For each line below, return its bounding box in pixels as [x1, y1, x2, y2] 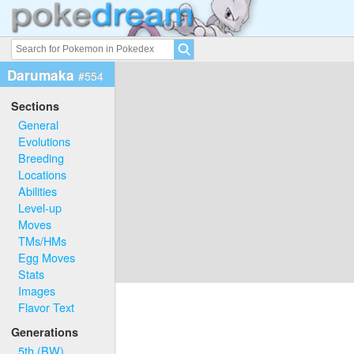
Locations [18, 165, 67, 183]
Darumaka [6, 65, 78, 85]
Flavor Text [18, 298, 75, 315]
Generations [11, 324, 79, 341]
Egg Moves [18, 248, 76, 265]
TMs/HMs [18, 232, 67, 249]
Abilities [18, 182, 58, 199]
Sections [11, 98, 60, 115]
